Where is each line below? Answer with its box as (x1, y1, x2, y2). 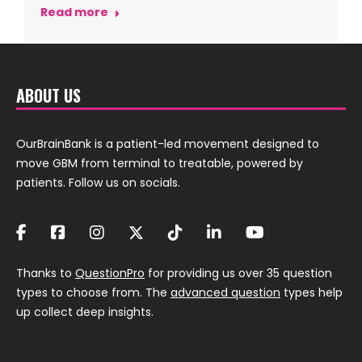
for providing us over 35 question (145, 265, 332, 281)
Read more (40, 4, 108, 20)
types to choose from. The (16, 284, 170, 301)
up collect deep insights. (16, 304, 154, 320)
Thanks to (16, 265, 75, 281)
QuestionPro (75, 265, 145, 281)
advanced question (170, 284, 280, 301)
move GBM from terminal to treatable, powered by (16, 155, 303, 171)
